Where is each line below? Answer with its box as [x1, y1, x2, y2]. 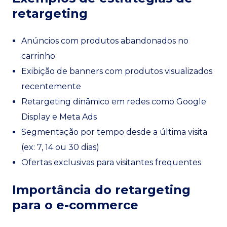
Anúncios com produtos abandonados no [21, 36, 188, 46]
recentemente [21, 82, 81, 91]
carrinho [21, 51, 55, 61]
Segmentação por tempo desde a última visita [21, 127, 207, 137]
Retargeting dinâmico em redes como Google [21, 97, 206, 106]
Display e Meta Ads [21, 112, 97, 122]
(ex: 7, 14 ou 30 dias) [21, 142, 99, 152]
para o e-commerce [12, 198, 138, 212]
